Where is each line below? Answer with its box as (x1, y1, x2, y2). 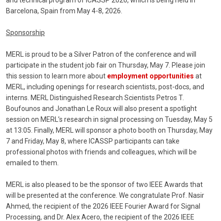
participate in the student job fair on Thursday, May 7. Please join (6, 61, 205, 70)
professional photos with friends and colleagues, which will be (6, 148, 197, 156)
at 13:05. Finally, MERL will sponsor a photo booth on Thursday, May (6, 126, 213, 135)
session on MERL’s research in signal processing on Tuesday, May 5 (6, 115, 213, 124)
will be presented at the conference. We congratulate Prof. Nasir (6, 191, 204, 200)
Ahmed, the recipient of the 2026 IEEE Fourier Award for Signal (6, 202, 200, 211)
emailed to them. (6, 159, 59, 167)
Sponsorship (6, 29, 45, 37)
